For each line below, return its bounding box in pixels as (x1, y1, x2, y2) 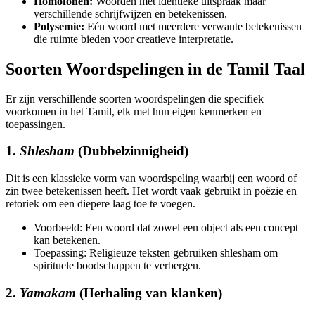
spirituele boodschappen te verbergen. (34, 259, 201, 272)
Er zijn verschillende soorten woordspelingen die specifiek (6, 92, 264, 105)
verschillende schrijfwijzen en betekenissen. (34, 7, 227, 20)
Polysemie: (34, 20, 84, 32)
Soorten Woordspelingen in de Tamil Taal (6, 59, 305, 78)
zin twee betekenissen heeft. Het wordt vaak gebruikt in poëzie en (6, 185, 297, 198)
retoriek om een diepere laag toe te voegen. (6, 198, 195, 210)
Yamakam (20, 285, 76, 300)
